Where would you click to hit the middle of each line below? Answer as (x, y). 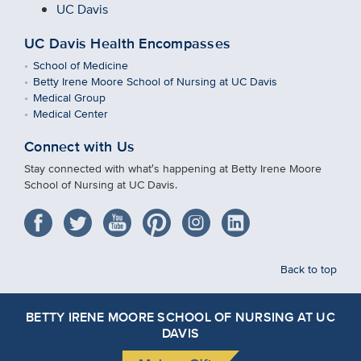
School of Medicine (81, 65)
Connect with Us (80, 147)
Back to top (309, 269)
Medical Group (70, 98)
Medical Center (71, 114)
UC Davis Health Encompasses (128, 44)
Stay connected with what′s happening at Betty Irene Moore (173, 168)
